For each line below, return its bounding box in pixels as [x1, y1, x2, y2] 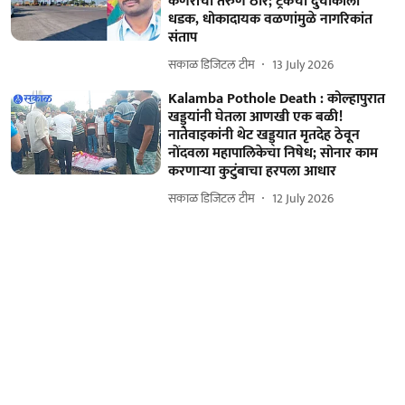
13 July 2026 [272, 54, 334, 76]
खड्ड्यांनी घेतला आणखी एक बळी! [168, 104, 344, 129]
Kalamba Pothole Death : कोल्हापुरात [168, 86, 386, 111]
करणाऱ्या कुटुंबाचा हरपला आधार [168, 158, 337, 184]
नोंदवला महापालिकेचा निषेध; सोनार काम [168, 140, 379, 165]
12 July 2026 [272, 188, 334, 210]
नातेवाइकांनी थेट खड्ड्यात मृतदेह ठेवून [168, 122, 361, 147]
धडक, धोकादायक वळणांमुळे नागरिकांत [168, 6, 373, 32]
